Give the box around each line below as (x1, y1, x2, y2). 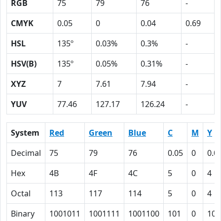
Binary (11, 208, 35, 219)
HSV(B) (11, 58, 37, 69)
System (11, 127, 39, 138)
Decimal (11, 147, 41, 158)
